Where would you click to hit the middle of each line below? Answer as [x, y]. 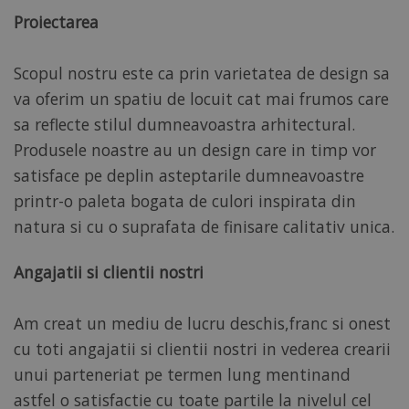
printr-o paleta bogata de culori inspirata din [185, 200]
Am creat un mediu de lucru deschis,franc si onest [202, 323]
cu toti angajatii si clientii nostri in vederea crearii [202, 348]
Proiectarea [56, 21]
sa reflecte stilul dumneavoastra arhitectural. [184, 124]
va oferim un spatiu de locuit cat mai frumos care [201, 98]
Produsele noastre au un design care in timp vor [195, 149]
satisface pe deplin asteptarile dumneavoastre [189, 175]
